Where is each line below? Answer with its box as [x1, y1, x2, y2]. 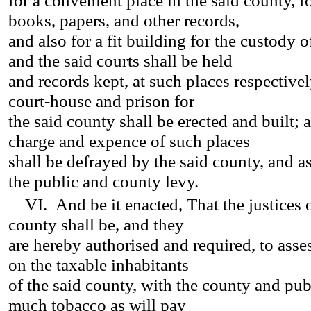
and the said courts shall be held [8, 51, 233, 70]
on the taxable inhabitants [8, 255, 189, 274]
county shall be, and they [8, 215, 184, 234]
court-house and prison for [8, 91, 194, 110]
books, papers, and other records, [8, 10, 239, 30]
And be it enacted [56, 194, 178, 214]
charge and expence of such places [8, 131, 250, 151]
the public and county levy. [8, 171, 199, 191]
